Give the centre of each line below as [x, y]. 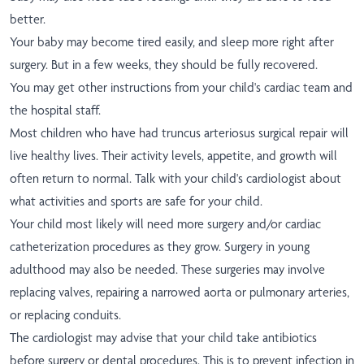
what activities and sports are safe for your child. [136, 201]
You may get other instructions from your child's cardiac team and [181, 88]
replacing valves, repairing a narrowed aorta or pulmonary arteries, [180, 292]
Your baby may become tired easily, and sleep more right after [172, 42]
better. [28, 19]
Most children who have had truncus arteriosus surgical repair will [179, 133]
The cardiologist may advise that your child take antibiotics [163, 338]
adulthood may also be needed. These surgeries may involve [167, 270]
